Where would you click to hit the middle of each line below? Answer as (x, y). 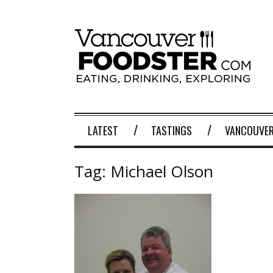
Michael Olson (162, 171)
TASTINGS (172, 130)
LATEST (103, 130)
